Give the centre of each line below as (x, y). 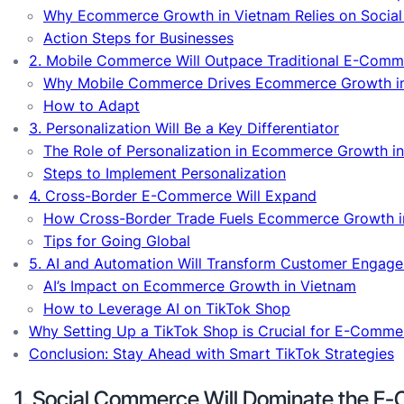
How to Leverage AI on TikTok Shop (167, 309)
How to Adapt (92, 106)
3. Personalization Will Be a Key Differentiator (184, 129)
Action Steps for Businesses (138, 38)
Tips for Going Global (117, 241)
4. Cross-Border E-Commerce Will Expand (173, 196)
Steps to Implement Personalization (165, 174)
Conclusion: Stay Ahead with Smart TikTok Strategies (211, 354)
